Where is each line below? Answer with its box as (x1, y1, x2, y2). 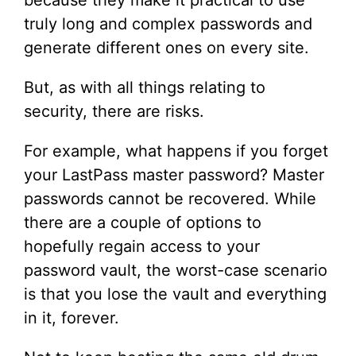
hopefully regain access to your (24, 237, 260, 256)
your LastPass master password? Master (24, 165, 324, 184)
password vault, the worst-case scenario (24, 261, 327, 280)
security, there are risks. (24, 102, 204, 121)
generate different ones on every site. (24, 38, 309, 57)
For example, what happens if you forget (24, 141, 328, 161)
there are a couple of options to (24, 213, 261, 232)
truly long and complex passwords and (24, 14, 312, 33)
